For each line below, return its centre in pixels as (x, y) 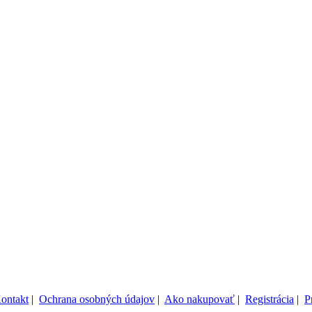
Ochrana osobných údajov (97, 299)
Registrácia (270, 299)
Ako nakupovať (200, 299)
